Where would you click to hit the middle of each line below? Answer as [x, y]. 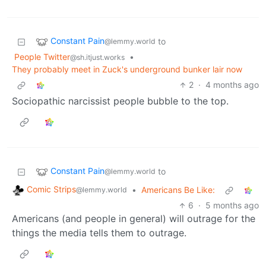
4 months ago [232, 85]
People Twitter [42, 57]
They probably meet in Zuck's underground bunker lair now [127, 69]
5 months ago [232, 205]
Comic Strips [51, 189]
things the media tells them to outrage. [99, 233]
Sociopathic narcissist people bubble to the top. [120, 101]
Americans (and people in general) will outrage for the [134, 219]
